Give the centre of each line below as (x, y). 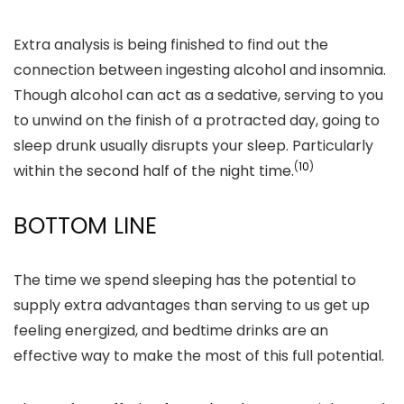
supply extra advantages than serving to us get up (192, 305)
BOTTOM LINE (85, 226)
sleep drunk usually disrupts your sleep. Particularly (193, 146)
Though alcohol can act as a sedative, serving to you (198, 95)
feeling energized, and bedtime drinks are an (171, 331)
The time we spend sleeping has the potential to (185, 280)
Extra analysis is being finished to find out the (171, 45)
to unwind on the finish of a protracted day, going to (197, 120)
